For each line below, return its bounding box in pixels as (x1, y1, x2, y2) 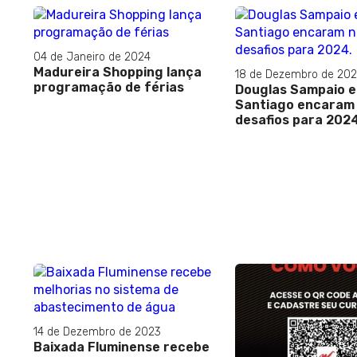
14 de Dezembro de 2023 (33, 324, 161, 339)
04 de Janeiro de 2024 (33, 49, 151, 64)
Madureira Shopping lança (33, 64, 202, 80)
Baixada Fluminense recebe (33, 339, 210, 355)
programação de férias (33, 79, 184, 95)
